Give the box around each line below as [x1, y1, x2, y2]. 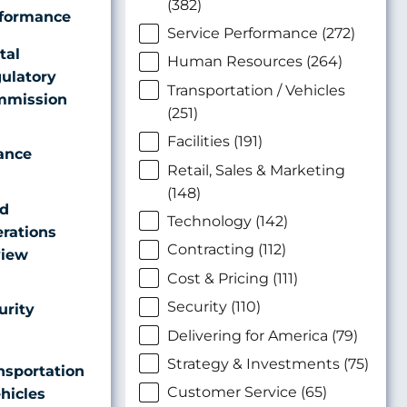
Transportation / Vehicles [167, 81, 345, 99]
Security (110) [167, 298, 261, 316]
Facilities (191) [167, 133, 263, 151]
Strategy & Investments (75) [167, 354, 369, 372]
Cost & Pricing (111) [167, 269, 298, 287]
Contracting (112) [167, 241, 286, 259]
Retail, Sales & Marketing [167, 161, 345, 179]
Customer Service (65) [167, 383, 327, 402]
